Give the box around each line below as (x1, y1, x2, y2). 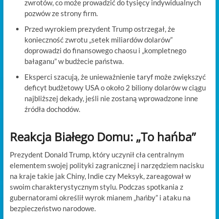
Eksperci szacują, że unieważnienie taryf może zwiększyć (24, 72, 206, 81)
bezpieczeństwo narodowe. (9, 203, 96, 213)
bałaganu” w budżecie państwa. (24, 56, 124, 66)
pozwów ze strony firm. (24, 8, 98, 18)
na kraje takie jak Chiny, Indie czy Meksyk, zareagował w (9, 171, 191, 180)
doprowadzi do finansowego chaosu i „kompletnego (24, 45, 186, 55)
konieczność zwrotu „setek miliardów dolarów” (24, 35, 173, 44)
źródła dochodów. (24, 104, 80, 113)
